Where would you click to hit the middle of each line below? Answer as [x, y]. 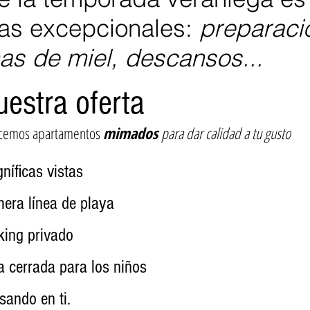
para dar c [186, 133]
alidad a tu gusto [250, 133]
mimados [132, 133]
